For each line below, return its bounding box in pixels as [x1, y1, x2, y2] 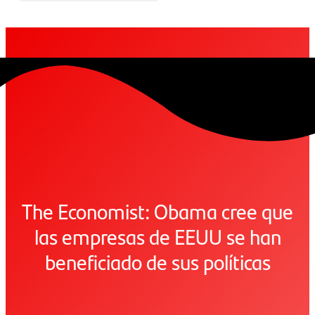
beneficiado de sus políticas [44, 246, 271, 277]
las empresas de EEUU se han [34, 221, 281, 252]
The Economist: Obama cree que [22, 195, 293, 226]
